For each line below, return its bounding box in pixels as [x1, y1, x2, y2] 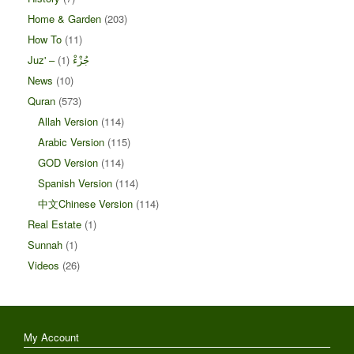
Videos [28, 257, 59, 273]
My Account [24, 329, 79, 345]
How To [28, 31, 62, 47]
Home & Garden [28, 10, 101, 26]
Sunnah [28, 236, 62, 252]
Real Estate [28, 216, 81, 232]
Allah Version [38, 113, 98, 129]
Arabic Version [38, 134, 104, 149]
